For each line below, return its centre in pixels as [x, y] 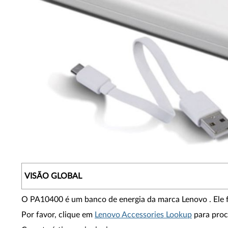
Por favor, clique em [58, 215]
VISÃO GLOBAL [53, 176]
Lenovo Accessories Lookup [143, 215]
